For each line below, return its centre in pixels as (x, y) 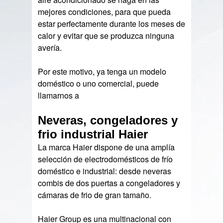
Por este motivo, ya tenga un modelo (102, 71)
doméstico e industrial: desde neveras (105, 171)
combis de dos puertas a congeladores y (109, 183)
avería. (50, 48)
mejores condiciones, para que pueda (105, 12)
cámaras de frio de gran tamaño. (95, 195)
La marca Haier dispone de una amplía (107, 147)
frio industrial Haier (93, 134)
